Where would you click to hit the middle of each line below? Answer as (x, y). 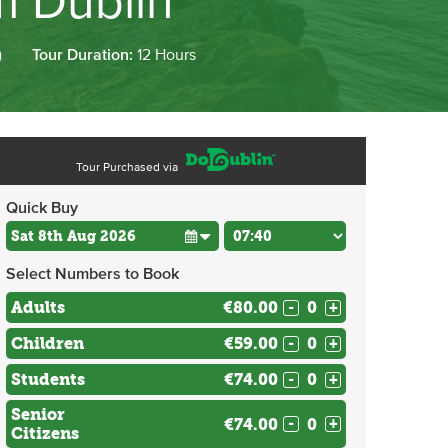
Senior (38, 414)
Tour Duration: (84, 55)
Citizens (45, 433)
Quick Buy (42, 208)
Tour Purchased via (128, 168)
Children (47, 343)
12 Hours (166, 55)
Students (48, 379)
